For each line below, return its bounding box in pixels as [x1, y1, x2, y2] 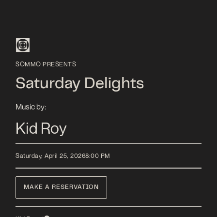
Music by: [15, 101, 46, 111]
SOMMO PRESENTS [15, 60, 76, 68]
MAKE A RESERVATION [24, 184, 99, 190]
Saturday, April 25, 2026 [15, 152, 85, 160]
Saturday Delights [15, 77, 144, 91]
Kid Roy [15, 118, 67, 137]
